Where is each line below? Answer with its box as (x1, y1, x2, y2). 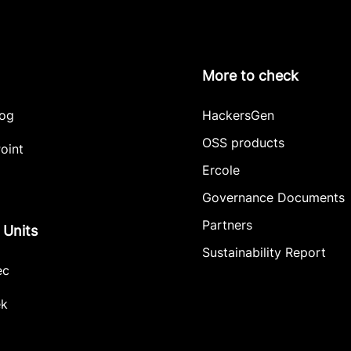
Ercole (202, 162, 240, 178)
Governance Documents (202, 190, 345, 205)
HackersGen (202, 107, 274, 123)
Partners (202, 217, 252, 233)
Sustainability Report (202, 244, 326, 260)
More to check (202, 67, 299, 84)
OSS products (202, 135, 284, 150)
